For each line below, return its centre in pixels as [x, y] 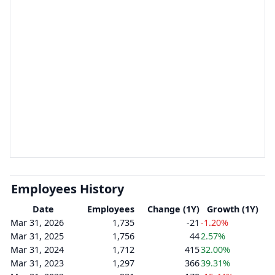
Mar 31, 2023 [37, 263]
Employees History [68, 189]
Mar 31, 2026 [37, 223]
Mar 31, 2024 [37, 250]
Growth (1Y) [233, 209]
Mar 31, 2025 [37, 236]
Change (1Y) [173, 209]
